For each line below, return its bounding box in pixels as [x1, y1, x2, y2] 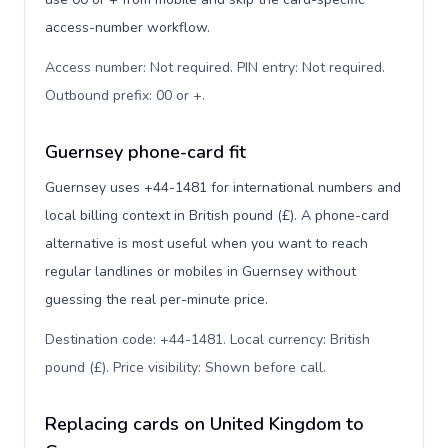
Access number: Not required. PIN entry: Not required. [45, 58, 385, 77]
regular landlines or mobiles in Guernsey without [45, 262, 356, 281]
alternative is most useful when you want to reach [45, 234, 368, 253]
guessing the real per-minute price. [45, 290, 268, 309]
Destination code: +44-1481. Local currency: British [45, 330, 370, 349]
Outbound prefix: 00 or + [45, 86, 202, 105]
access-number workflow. [45, 18, 210, 37]
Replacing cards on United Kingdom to [45, 412, 364, 436]
